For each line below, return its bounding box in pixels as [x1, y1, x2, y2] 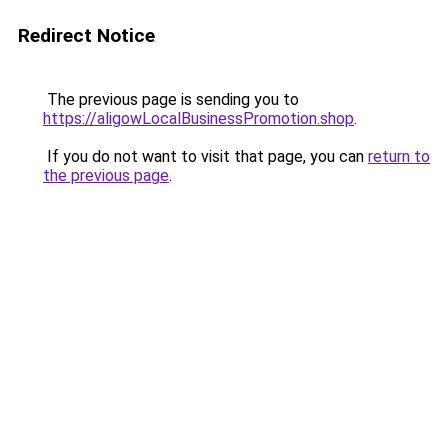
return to [368, 147, 430, 166]
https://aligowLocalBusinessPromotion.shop [43, 109, 354, 128]
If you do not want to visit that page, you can [43, 147, 368, 166]
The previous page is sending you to [43, 90, 299, 109]
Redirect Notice [18, 24, 155, 47]
